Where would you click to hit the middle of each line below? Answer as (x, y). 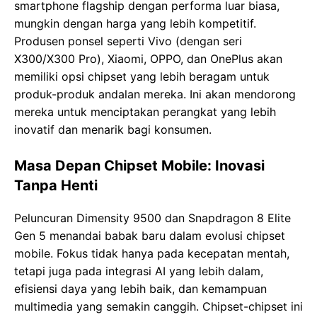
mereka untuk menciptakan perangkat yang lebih (145, 112)
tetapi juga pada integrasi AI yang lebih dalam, (139, 271)
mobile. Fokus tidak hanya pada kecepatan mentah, (152, 254)
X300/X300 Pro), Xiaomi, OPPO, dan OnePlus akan (148, 59)
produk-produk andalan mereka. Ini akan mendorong (155, 94)
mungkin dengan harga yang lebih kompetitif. (135, 24)
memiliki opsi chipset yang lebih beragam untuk (142, 77)
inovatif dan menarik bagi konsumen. (113, 130)
